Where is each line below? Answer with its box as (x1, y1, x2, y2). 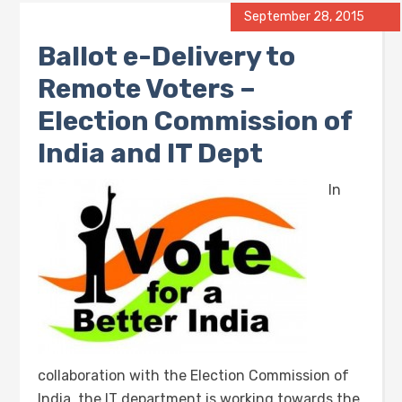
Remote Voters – (38, 73, 257, 105)
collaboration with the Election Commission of (38, 367, 350, 384)
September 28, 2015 (243, 9, 364, 24)
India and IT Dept (38, 137, 264, 170)
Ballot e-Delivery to (38, 40, 296, 73)
